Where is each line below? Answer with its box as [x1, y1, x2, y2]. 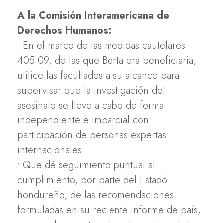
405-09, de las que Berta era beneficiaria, [17, 53, 196, 68]
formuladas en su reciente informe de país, [17, 202, 201, 217]
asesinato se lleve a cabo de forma [17, 98, 164, 112]
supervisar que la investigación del [17, 83, 165, 98]
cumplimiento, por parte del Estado [17, 172, 167, 187]
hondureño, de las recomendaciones [17, 187, 174, 202]
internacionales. [17, 142, 84, 157]
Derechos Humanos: [17, 23, 111, 38]
